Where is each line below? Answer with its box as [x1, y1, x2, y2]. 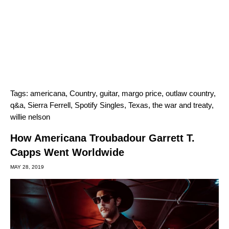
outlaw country [166, 89, 214, 98]
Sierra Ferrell [28, 101, 71, 110]
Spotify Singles [75, 101, 124, 110]
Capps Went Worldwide [10, 147, 124, 158]
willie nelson [10, 112, 50, 122]
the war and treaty [152, 101, 212, 110]
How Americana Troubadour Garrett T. [10, 132, 195, 144]
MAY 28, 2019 [10, 164, 44, 170]
